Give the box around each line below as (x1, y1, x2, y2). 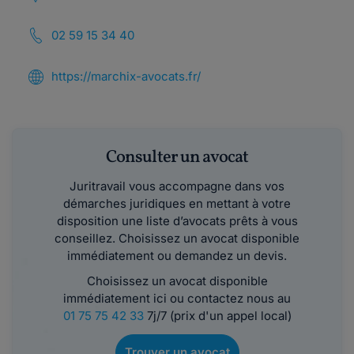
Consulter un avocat (105, 145, 249, 170)
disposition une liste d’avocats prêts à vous (56, 213, 298, 228)
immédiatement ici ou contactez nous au (63, 291, 291, 306)
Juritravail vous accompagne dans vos (70, 179, 284, 194)
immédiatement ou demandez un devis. (67, 248, 287, 263)
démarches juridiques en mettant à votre (63, 196, 291, 211)
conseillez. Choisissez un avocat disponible (55, 231, 299, 246)
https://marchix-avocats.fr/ (51, 69, 201, 84)
